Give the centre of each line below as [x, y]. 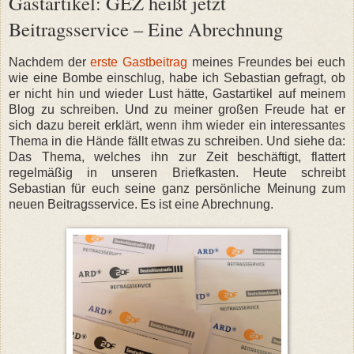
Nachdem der [50, 62]
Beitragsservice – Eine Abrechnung [146, 29]
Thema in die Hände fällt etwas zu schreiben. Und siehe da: [177, 141]
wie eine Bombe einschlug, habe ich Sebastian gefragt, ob [177, 77]
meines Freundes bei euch [267, 62]
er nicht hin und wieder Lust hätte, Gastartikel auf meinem [177, 93]
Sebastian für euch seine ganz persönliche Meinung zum [177, 188]
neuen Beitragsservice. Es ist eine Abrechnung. [141, 204]
